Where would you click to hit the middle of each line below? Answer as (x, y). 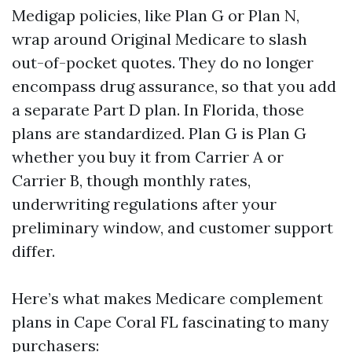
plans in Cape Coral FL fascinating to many (170, 322)
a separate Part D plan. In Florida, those (158, 110)
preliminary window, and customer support (172, 227)
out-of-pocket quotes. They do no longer (163, 62)
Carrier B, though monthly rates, (131, 180)
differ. (33, 251)
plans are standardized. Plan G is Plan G (159, 133)
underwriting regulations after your (144, 204)
